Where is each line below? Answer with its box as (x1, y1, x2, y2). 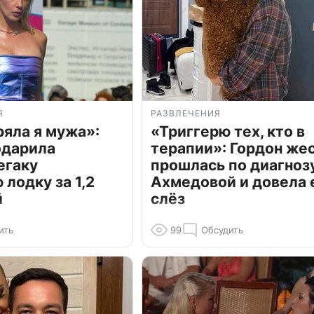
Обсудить (201, 224, 243, 236)
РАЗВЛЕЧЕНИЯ (151, 108, 221, 119)
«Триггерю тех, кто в (151, 123, 305, 141)
